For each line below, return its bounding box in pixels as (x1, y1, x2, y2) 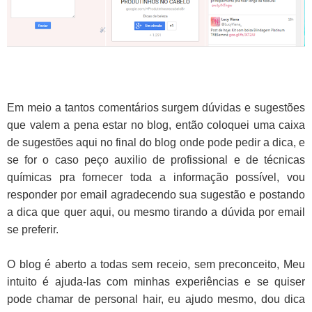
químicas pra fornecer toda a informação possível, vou (7, 171, 305, 184)
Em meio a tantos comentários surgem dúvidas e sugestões (7, 102, 305, 114)
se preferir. (7, 224, 58, 236)
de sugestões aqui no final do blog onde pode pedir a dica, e (7, 136, 305, 149)
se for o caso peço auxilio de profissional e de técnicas (7, 154, 305, 166)
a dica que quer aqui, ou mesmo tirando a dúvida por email (7, 206, 305, 219)
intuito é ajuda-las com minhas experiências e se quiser (7, 276, 305, 288)
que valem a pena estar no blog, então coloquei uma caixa (7, 119, 305, 132)
